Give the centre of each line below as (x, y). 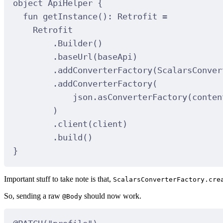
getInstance (70, 17)
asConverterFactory (142, 97)
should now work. (112, 196)
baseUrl (75, 57)
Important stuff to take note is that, (58, 179)
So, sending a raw (33, 196)
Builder (75, 44)
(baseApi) (115, 57)
